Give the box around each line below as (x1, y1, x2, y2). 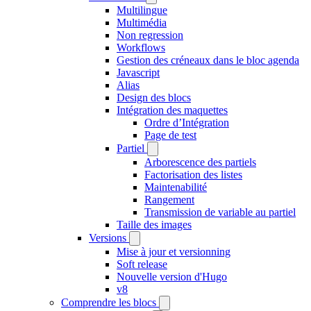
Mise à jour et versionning (117, 246, 230, 258)
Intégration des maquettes (117, 104, 228, 116)
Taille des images (117, 219, 192, 230)
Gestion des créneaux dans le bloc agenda (117, 54, 299, 66)
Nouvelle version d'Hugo (117, 271, 227, 283)
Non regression (117, 29, 183, 41)
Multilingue (117, 4, 167, 16)
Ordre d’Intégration (144, 117, 229, 128)
